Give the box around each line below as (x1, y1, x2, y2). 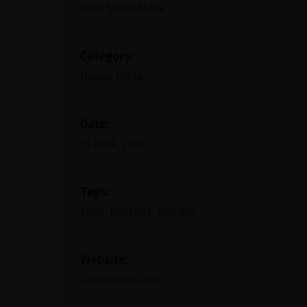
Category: (80, 49, 134, 64)
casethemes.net (80, 273, 162, 286)
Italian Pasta (80, 70, 143, 83)
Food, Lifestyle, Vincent (80, 206, 196, 219)
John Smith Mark (80, 2, 164, 15)
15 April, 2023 (80, 138, 145, 151)
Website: (80, 252, 128, 267)
